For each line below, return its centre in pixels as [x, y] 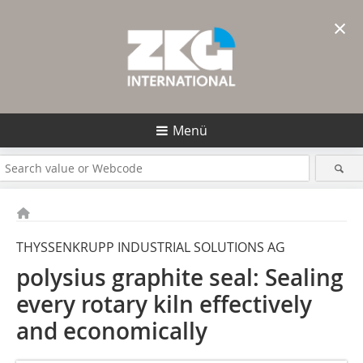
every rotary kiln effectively [164, 304]
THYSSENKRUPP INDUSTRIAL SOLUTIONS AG [151, 247]
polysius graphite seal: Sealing [180, 278]
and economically [112, 331]
